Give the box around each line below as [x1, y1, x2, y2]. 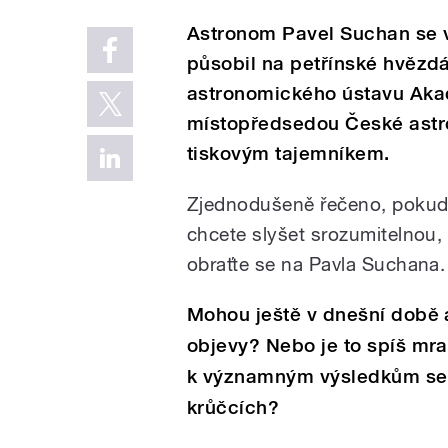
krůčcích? [187, 395, 280, 419]
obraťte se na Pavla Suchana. [187, 252, 446, 275]
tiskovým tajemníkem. [187, 141, 390, 165]
